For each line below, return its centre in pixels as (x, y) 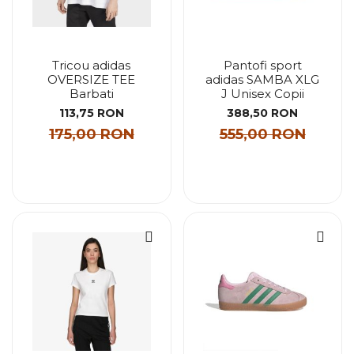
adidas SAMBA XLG (263, 79)
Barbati (91, 93)
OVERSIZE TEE (92, 79)
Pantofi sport (262, 65)
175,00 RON (91, 134)
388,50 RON (263, 113)
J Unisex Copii (262, 93)
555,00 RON (262, 134)
